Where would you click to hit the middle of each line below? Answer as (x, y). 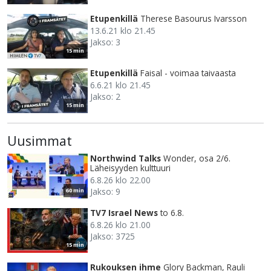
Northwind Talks (126, 158)
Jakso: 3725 (113, 237)
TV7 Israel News (124, 213)
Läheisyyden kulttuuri (130, 168)
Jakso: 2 (105, 97)
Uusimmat (40, 141)
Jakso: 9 (105, 192)
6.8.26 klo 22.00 (120, 180)
